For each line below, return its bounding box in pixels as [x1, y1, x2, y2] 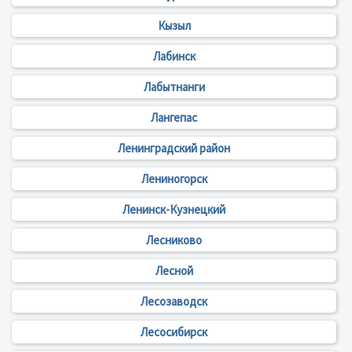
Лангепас [151, 110, 197, 126]
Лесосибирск [141, 324, 207, 340]
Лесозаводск [141, 294, 207, 310]
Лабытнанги [143, 79, 205, 95]
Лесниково [146, 233, 202, 248]
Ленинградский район [118, 141, 230, 156]
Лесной [155, 263, 193, 279]
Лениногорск [141, 171, 207, 187]
